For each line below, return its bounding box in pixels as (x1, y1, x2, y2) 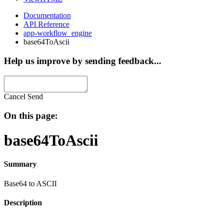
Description (4, 198, 42, 207)
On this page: (4, 110, 58, 121)
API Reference (23, 20, 69, 29)
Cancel (4, 92, 25, 101)
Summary (4, 160, 37, 169)
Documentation (23, 11, 71, 20)
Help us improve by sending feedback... (4, 56, 161, 66)
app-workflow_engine (23, 29, 92, 38)
